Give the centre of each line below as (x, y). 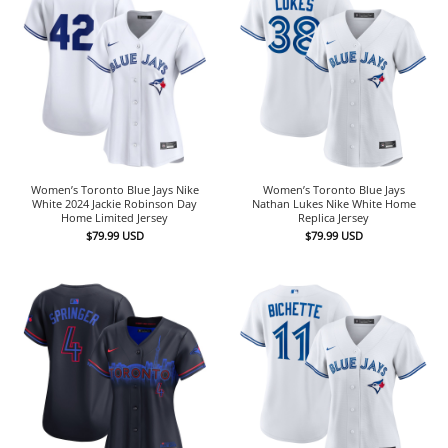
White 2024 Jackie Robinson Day (114, 203)
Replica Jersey (333, 217)
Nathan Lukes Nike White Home (333, 203)
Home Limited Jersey (114, 217)
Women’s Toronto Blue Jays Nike (114, 189)
